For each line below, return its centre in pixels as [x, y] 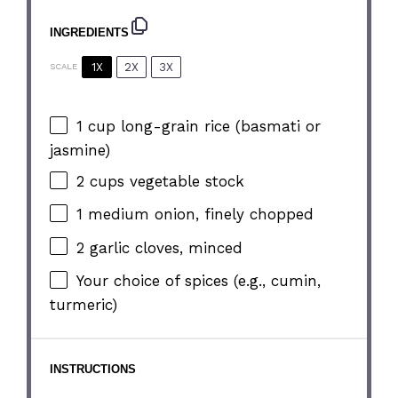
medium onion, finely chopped [199, 215]
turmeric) [84, 304]
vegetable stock [185, 181]
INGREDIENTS [90, 32]
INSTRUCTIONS [93, 369]
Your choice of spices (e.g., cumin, [199, 280]
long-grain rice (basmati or [219, 127]
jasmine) [80, 151]
